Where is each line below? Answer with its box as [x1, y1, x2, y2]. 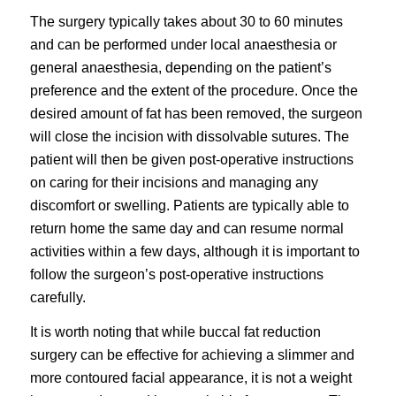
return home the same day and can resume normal [29, 220, 344, 236]
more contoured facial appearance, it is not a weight [29, 370, 352, 386]
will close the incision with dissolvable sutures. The [29, 128, 349, 144]
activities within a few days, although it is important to [29, 243, 360, 259]
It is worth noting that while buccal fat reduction [29, 324, 321, 340]
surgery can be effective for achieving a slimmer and [29, 347, 354, 363]
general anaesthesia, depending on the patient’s [29, 59, 331, 75]
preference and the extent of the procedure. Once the [29, 82, 358, 98]
